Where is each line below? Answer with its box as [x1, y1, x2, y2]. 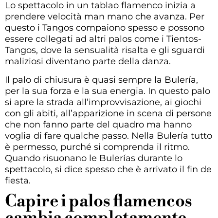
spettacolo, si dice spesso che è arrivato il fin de [5, 163, 212, 175]
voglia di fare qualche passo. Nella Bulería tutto [5, 130, 212, 141]
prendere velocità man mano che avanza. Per [5, 11, 204, 22]
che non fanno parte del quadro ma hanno [5, 119, 192, 130]
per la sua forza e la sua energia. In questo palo [5, 85, 210, 96]
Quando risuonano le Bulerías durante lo [5, 152, 182, 163]
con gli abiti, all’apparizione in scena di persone [5, 108, 212, 119]
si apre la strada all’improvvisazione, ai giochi [5, 96, 201, 108]
